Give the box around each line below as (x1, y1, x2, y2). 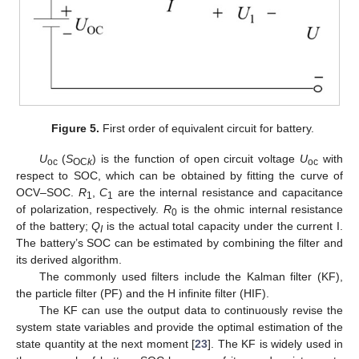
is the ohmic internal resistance (176, 202, 343, 216)
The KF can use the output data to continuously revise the (38, 303, 343, 317)
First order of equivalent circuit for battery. (99, 121, 315, 135)
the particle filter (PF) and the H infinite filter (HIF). (16, 286, 269, 300)
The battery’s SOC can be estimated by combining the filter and (16, 236, 343, 249)
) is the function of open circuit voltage (92, 151, 301, 165)
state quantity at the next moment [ (16, 337, 195, 350)
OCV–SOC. (16, 185, 79, 199)
